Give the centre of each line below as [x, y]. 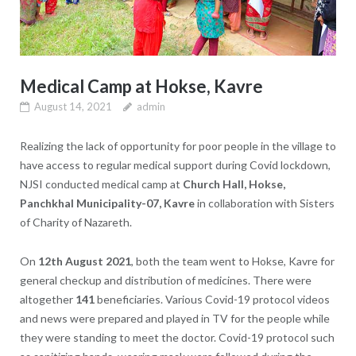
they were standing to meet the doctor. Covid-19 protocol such [177, 337]
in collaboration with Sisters [264, 203]
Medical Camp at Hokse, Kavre [141, 86]
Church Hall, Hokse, [234, 184]
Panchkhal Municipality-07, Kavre [107, 203]
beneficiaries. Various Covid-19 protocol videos [212, 299]
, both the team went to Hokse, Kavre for [232, 261]
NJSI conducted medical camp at [101, 184]
